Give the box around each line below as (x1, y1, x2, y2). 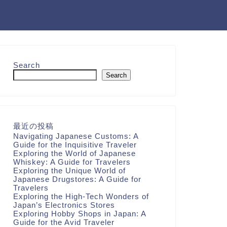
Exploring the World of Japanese (13, 149, 136, 158)
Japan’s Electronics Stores (13, 201, 115, 209)
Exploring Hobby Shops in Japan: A (13, 209, 146, 218)
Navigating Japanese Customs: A (13, 132, 138, 140)
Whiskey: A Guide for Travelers (13, 158, 131, 166)
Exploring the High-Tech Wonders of (13, 192, 149, 201)
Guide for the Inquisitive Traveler (13, 140, 137, 149)
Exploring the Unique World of (13, 166, 126, 175)
